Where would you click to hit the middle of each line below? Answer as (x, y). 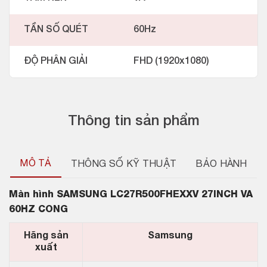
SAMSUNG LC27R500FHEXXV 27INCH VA (153, 195)
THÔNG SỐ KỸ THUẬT (124, 165)
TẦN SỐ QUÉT (56, 30)
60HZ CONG (38, 210)
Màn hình (31, 195)
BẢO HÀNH (221, 165)
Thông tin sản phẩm (133, 122)
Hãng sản (46, 236)
